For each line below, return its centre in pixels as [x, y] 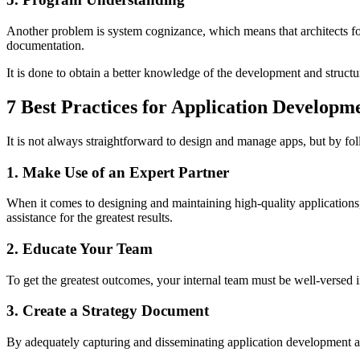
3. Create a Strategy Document [108, 311]
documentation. [45, 46]
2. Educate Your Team [80, 249]
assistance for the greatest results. [90, 218]
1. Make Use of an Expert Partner [118, 172]
